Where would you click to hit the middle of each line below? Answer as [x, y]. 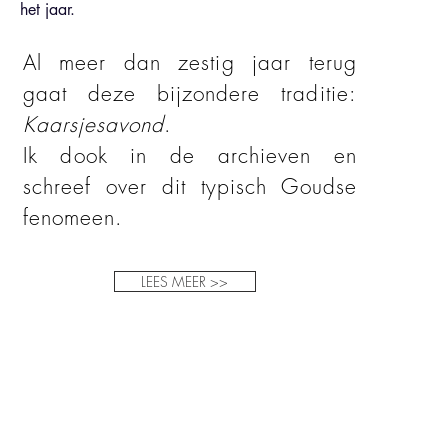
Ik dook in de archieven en [189, 155]
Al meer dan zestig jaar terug [189, 62]
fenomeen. [73, 217]
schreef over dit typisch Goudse [189, 186]
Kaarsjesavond [93, 124]
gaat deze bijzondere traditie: [189, 93]
